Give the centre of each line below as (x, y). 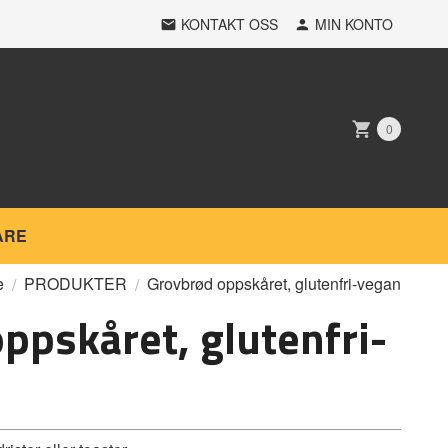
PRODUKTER (75, 283)
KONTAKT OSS (229, 24)
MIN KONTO (354, 24)
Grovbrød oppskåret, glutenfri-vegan (274, 283)
